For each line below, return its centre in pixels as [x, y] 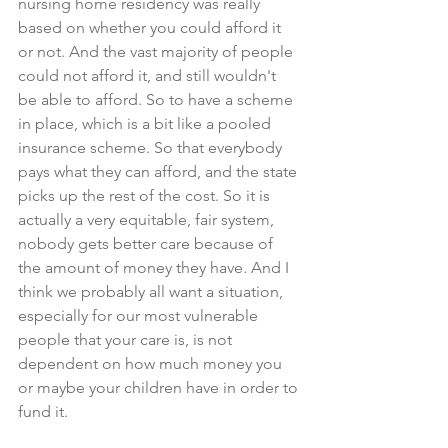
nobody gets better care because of [147, 243]
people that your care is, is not [127, 339]
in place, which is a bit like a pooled [146, 123]
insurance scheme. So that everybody [152, 147]
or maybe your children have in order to [160, 387]
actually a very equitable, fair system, [148, 219]
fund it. [43, 411]
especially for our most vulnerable [140, 315]
